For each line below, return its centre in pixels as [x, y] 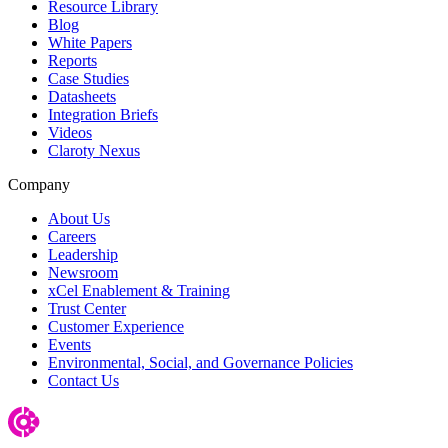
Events [69, 345]
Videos [70, 133]
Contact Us [83, 381]
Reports [72, 61]
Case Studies [88, 79]
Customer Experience [116, 327]
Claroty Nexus [94, 151]
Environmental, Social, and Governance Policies [200, 363]
